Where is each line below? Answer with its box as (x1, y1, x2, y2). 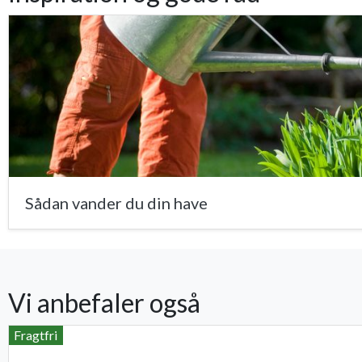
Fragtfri (14, 327, 58, 343)
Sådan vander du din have (25, 193, 208, 213)
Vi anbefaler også (8, 287, 200, 319)
